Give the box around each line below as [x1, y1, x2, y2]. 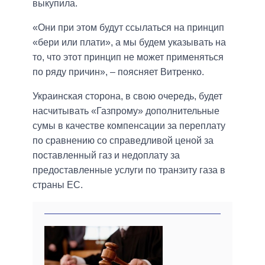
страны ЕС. [33, 180, 83, 190]
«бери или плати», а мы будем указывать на [33, 37, 226, 48]
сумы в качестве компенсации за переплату [33, 121, 225, 131]
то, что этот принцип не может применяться [33, 52, 224, 63]
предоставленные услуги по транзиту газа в [33, 165, 225, 176]
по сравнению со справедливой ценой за [33, 135, 214, 146]
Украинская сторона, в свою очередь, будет [33, 91, 222, 102]
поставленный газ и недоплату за [33, 150, 180, 161]
